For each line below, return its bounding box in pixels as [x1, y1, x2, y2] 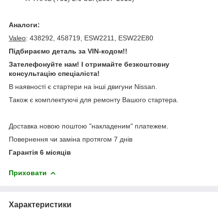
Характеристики [9, 200, 72, 209]
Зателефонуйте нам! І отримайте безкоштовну [9, 60, 169, 68]
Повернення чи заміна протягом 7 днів [9, 135, 132, 143]
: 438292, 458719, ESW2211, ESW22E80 [26, 34, 153, 42]
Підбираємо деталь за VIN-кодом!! [9, 47, 127, 55]
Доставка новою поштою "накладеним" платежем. [9, 122, 168, 130]
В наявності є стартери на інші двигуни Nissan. [9, 82, 157, 91]
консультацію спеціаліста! [9, 69, 100, 77]
